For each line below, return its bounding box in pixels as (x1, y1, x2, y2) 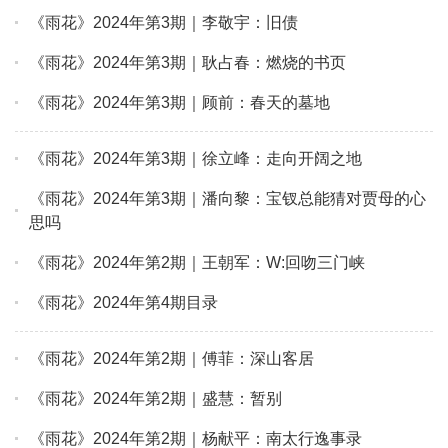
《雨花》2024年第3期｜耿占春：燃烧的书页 (29, 54, 346, 72)
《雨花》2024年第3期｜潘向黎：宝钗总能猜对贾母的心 (29, 190, 426, 208)
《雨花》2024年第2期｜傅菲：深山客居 (29, 350, 314, 368)
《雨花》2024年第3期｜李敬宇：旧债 (29, 14, 298, 32)
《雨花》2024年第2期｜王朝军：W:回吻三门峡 (29, 254, 365, 272)
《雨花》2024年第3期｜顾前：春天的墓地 (29, 94, 330, 112)
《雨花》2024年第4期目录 (29, 294, 218, 312)
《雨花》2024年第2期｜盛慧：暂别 (29, 390, 282, 408)
